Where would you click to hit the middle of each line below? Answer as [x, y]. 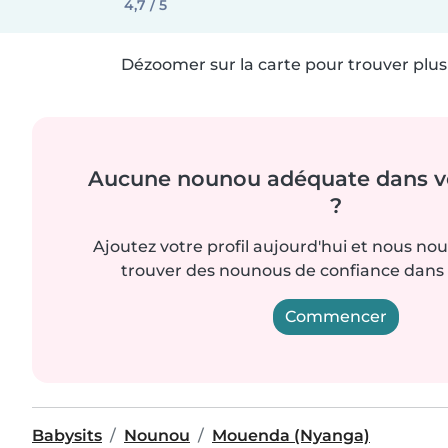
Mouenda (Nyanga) [291, 435]
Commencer [336, 316]
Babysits [67, 435]
